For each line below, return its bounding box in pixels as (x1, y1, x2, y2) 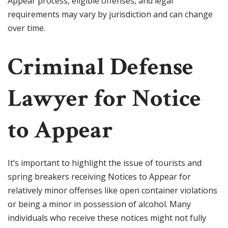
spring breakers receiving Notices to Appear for (8, 171, 191, 183)
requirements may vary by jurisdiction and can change (8, 9, 213, 20)
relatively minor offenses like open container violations (8, 185, 217, 196)
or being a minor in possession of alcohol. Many (8, 198, 191, 210)
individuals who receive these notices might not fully (8, 212, 206, 224)
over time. (8, 22, 45, 34)
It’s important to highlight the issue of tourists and (8, 157, 202, 169)
